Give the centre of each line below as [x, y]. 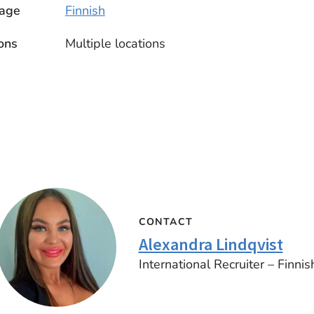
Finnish [85, 11]
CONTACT [166, 222]
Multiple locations [115, 43]
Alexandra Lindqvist [211, 244]
